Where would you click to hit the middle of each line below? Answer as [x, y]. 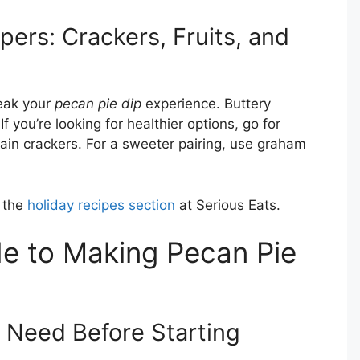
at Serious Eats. [228, 205]
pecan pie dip [98, 104]
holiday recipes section [101, 205]
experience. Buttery [206, 104]
